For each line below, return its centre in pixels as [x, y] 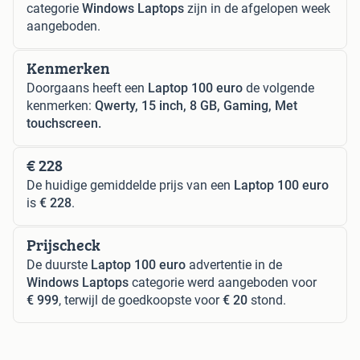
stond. [267, 300]
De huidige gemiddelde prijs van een [130, 185]
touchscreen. [64, 123]
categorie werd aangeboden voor [223, 282]
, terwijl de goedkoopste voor [141, 300]
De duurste [59, 264]
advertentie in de [234, 264]
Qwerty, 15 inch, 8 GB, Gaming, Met [196, 105]
